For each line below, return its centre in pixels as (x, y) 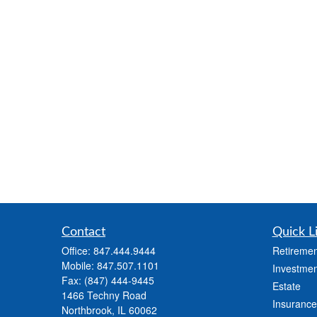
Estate (286, 286)
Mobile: (79, 266)
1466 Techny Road (104, 295)
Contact (83, 232)
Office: (77, 251)
